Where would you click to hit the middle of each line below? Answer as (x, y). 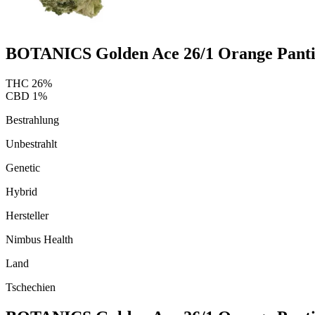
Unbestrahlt (31, 143)
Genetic (23, 167)
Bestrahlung (32, 120)
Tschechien (31, 287)
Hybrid (21, 191)
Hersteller (27, 215)
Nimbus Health (39, 239)
